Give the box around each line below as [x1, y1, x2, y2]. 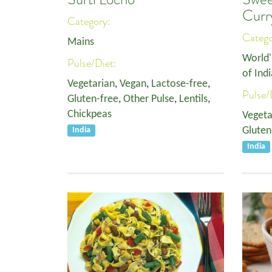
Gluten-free [67, 93, 118, 105]
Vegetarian [67, 78, 115, 90]
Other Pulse [123, 93, 174, 105]
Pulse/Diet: [67, 56, 119, 70]
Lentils [179, 93, 208, 105]
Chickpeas [67, 109, 112, 120]
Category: [67, 14, 113, 29]
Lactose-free [151, 78, 208, 90]
